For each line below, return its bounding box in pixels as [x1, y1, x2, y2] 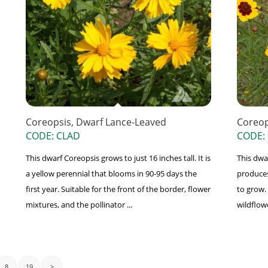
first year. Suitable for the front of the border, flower [25, 184, 211, 195]
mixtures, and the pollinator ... [25, 199, 132, 211]
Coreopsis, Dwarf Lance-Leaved [25, 115, 166, 129]
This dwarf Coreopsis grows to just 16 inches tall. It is [25, 153, 211, 164]
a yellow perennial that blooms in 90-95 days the [25, 168, 197, 179]
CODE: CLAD [25, 129, 80, 143]
